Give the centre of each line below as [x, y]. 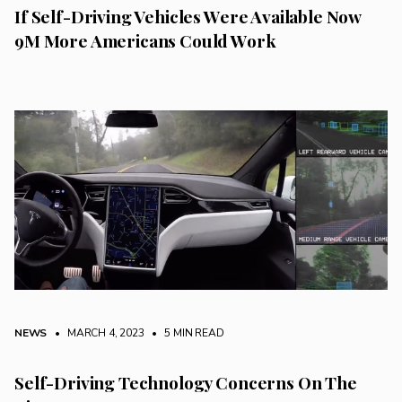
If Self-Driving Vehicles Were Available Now [188, 17]
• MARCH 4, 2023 [97, 332]
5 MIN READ [193, 332]
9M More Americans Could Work [145, 41]
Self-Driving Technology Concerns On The [186, 382]
